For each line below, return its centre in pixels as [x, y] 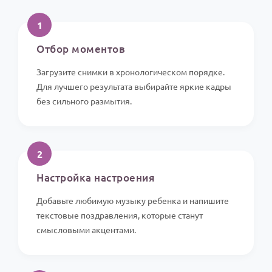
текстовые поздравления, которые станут [120, 215]
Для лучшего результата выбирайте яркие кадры [134, 87]
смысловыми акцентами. [86, 230]
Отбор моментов [81, 49]
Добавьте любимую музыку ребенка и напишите [133, 201]
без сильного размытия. [84, 101]
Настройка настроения [96, 178]
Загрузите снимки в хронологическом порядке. [131, 72]
